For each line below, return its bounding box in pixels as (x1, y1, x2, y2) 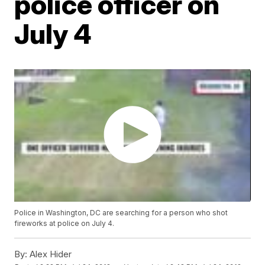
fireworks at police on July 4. (14, 219, 115, 228)
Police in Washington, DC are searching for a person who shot (14, 208, 228, 218)
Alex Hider (27, 248, 72, 260)
